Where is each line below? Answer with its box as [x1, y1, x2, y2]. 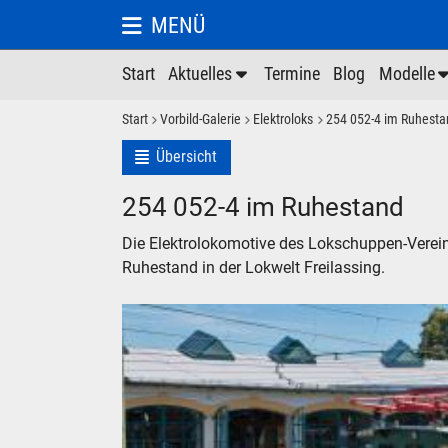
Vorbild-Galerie [160, 111, 242, 128]
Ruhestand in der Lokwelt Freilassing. [122, 257, 385, 277]
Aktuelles [168, 64, 233, 85]
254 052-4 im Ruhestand [122, 191, 404, 222]
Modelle [378, 64, 435, 85]
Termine [263, 64, 320, 85]
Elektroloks [253, 111, 314, 128]
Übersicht [156, 146, 218, 166]
